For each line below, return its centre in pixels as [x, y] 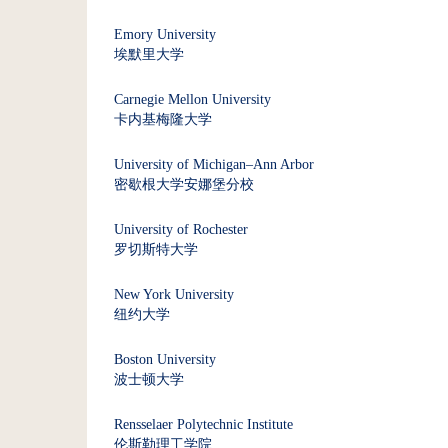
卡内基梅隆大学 [163, 119]
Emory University [165, 34]
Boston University [165, 359]
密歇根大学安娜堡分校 [184, 184]
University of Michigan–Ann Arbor [214, 164]
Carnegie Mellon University [192, 99]
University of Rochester [181, 229]
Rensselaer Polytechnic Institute [203, 424]
